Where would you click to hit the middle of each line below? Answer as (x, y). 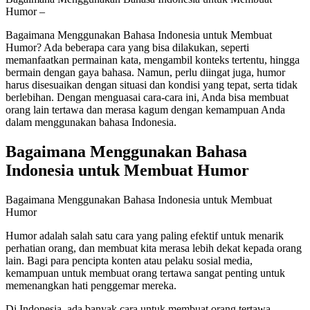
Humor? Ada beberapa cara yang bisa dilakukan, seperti (127, 47)
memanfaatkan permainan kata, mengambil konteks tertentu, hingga (153, 60)
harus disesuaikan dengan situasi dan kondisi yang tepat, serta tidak (152, 84)
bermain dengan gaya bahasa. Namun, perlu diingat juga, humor (145, 72)
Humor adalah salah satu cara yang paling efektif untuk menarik (145, 235)
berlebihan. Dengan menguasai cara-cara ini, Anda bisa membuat (147, 97)
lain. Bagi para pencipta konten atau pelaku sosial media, (129, 260)
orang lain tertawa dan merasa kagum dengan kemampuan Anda (145, 109)
